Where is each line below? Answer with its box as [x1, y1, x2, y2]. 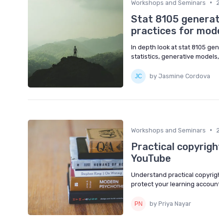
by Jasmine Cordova [150, 72, 210, 80]
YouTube [131, 152, 171, 164]
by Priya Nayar [150, 200, 191, 208]
